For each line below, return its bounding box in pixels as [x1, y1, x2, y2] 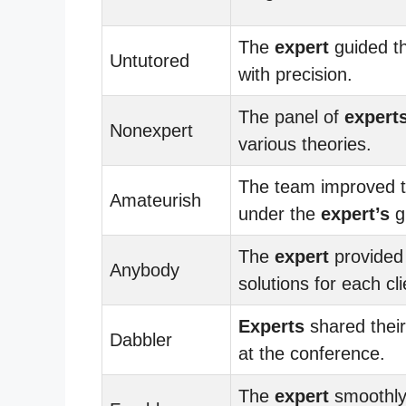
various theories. [238, 133, 372, 154]
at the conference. [238, 343, 385, 363]
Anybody [110, 259, 179, 280]
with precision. [238, 63, 353, 84]
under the [238, 203, 321, 224]
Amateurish [110, 189, 201, 210]
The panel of [238, 106, 344, 127]
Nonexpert [110, 120, 193, 140]
